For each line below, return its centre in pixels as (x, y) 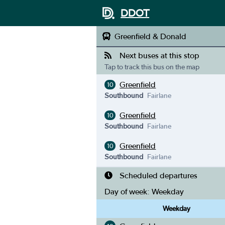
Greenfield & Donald (150, 36)
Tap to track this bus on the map (152, 67)
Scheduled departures (159, 175)
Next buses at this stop (160, 55)
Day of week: (128, 191)
